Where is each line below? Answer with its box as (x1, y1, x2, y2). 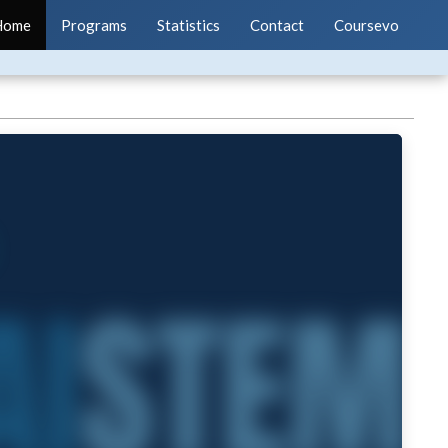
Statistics (157, 16, 221, 34)
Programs (61, 16, 128, 34)
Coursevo (334, 16, 400, 34)
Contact (250, 16, 305, 34)
